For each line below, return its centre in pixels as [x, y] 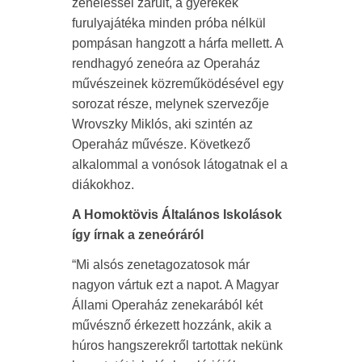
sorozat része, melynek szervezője [170, 104]
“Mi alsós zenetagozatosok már [161, 265]
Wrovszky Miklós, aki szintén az [162, 124]
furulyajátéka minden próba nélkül [169, 23]
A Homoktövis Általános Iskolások [177, 215]
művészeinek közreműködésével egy [178, 84]
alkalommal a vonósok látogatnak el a [180, 165]
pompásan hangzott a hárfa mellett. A [177, 44]
